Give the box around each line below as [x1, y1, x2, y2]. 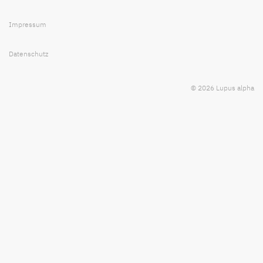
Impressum [9, 20, 46, 29]
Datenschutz [9, 49, 48, 59]
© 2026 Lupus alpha [191, 83, 254, 93]
